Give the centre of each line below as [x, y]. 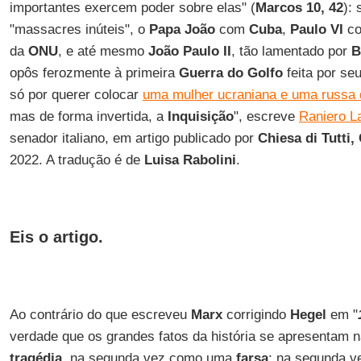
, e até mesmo [103, 51]
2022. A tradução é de [77, 160]
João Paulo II [189, 51]
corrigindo [256, 315]
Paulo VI [316, 29]
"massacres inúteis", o [79, 29]
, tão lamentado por [291, 51]
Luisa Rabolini [190, 160]
